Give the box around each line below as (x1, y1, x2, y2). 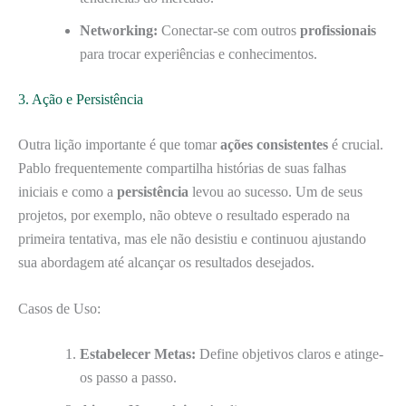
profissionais (300, 22, 376, 38)
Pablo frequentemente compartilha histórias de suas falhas (18, 159, 346, 176)
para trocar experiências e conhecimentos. (80, 45, 317, 62)
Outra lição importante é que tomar (18, 136, 220, 152)
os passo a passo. (80, 370, 177, 386)
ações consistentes (220, 136, 328, 152)
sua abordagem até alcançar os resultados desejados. (18, 254, 314, 270)
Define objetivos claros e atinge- (196, 346, 383, 362)
